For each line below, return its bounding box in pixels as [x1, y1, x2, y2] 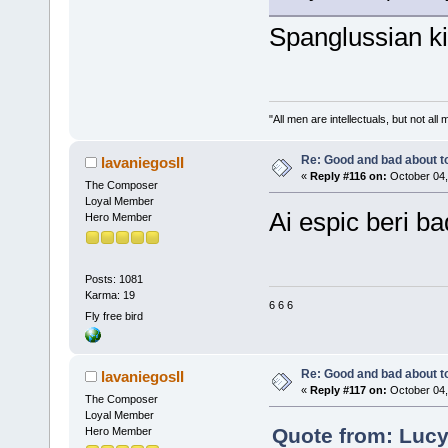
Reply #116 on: [309, 170, 387, 183]
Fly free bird [84, 310, 143, 322]
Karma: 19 [84, 288, 135, 301]
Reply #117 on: [309, 384, 387, 397]
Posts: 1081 [84, 272, 143, 285]
